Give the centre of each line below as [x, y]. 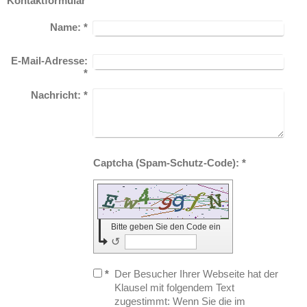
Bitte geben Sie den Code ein [167, 226]
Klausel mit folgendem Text [175, 287]
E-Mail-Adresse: [50, 60]
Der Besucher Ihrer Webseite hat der [197, 273]
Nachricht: [56, 95]
